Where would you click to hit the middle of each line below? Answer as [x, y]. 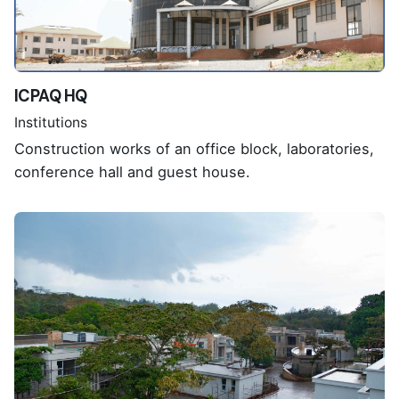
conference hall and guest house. [132, 172]
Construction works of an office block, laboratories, [194, 149]
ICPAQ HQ [51, 96]
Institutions [51, 123]
